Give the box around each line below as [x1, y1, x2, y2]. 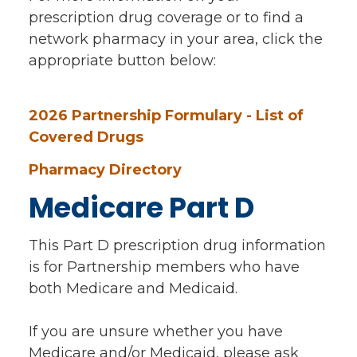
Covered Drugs [29, 127, 143, 146]
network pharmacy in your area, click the [29, 30, 323, 49]
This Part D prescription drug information [29, 236, 326, 254]
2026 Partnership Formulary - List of [29, 106, 304, 124]
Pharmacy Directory [29, 160, 182, 178]
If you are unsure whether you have [29, 322, 283, 340]
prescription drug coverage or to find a [29, 9, 304, 27]
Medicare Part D [29, 187, 254, 227]
